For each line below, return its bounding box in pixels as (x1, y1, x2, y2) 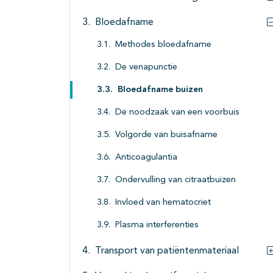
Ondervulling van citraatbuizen (115, 175, 236, 185)
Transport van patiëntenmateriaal (95, 246, 239, 257)
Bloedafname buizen (118, 85, 203, 95)
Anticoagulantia (115, 153, 177, 163)
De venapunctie (115, 63, 177, 73)
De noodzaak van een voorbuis (115, 108, 239, 118)
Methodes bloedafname (115, 40, 211, 50)
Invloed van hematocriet (115, 198, 211, 208)
